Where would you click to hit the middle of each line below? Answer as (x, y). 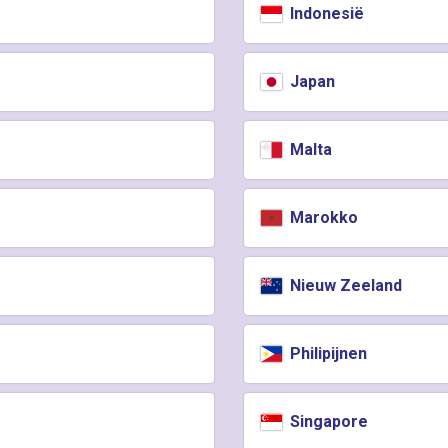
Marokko (322, 217)
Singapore (327, 421)
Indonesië (325, 13)
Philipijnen (327, 353)
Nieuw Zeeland (344, 285)
